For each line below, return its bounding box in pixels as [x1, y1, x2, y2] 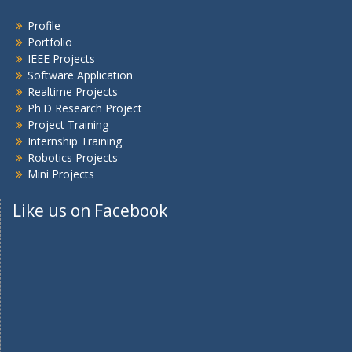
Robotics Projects [27, 150, 118, 166]
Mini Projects [27, 167, 94, 182]
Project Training [27, 117, 108, 133]
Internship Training [27, 134, 122, 149]
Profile [27, 18, 60, 34]
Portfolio [27, 35, 72, 50]
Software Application [27, 68, 133, 83]
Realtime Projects [27, 84, 118, 100]
